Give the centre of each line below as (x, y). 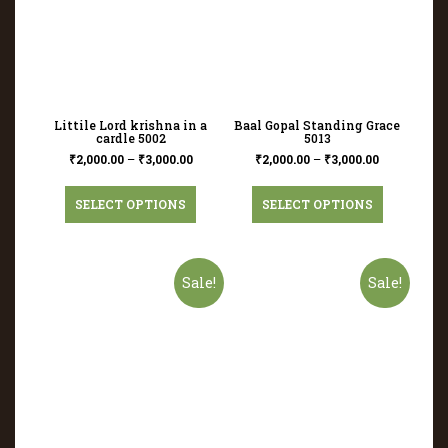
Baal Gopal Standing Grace (317, 124)
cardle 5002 (130, 137)
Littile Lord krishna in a (131, 124)
